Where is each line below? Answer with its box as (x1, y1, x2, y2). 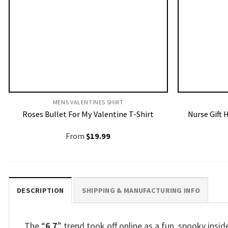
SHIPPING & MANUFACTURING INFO (81, 186, 201, 195)
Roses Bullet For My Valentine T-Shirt (22, 108, 154, 119)
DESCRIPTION (17, 186, 64, 195)
